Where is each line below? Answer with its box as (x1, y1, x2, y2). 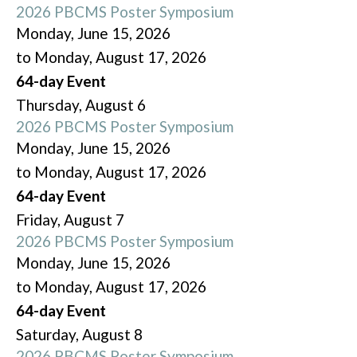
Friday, (16, 210, 64, 229)
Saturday (16, 325, 76, 344)
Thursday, (16, 96, 85, 115)
